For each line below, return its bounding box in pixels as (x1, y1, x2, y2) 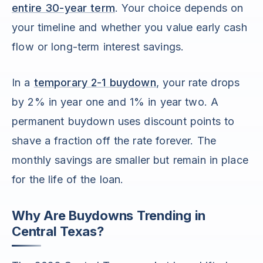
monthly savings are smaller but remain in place (12, 154, 248, 167)
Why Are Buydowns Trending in (12, 208, 206, 224)
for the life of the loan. (12, 173, 124, 186)
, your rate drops (156, 76, 240, 89)
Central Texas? (12, 224, 104, 240)
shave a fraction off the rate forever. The (12, 134, 217, 147)
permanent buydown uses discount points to (12, 115, 235, 128)
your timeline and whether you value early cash (12, 21, 247, 34)
